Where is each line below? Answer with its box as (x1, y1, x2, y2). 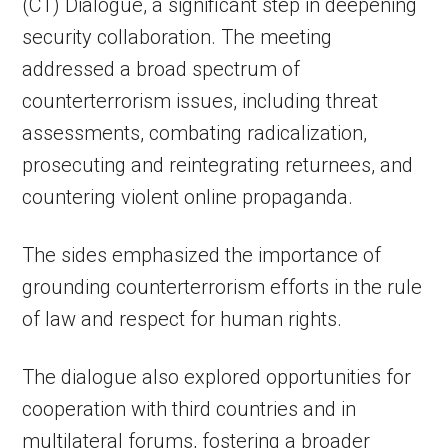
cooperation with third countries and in (22, 397, 357, 421)
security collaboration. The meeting (22, 25, 333, 49)
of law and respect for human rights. (22, 307, 343, 331)
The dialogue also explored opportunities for (22, 365, 412, 389)
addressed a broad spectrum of (22, 57, 301, 81)
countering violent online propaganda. (22, 185, 354, 209)
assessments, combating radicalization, (22, 121, 368, 145)
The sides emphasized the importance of (22, 243, 382, 267)
